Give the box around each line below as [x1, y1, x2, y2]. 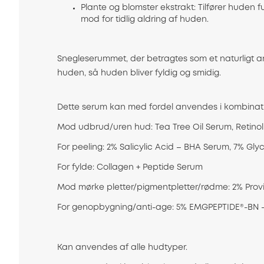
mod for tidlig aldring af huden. [81, 16, 209, 24]
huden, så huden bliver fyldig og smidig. [57, 70, 221, 77]
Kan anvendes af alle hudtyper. [57, 244, 187, 252]
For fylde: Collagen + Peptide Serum [57, 164, 205, 171]
